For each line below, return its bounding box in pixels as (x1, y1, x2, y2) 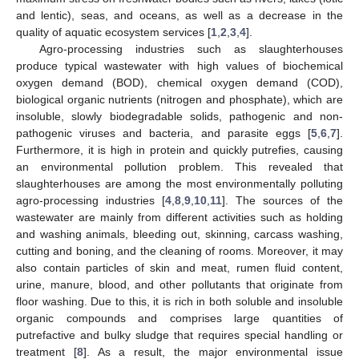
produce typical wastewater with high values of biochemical (16, 58, 343, 72)
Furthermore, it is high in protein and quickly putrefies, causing (16, 143, 343, 156)
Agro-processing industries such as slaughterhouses (38, 42, 343, 55)
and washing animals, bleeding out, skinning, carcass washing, (16, 227, 343, 240)
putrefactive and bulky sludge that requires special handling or (16, 328, 343, 341)
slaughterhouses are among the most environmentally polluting (16, 176, 343, 190)
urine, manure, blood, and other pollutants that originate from (16, 277, 343, 291)
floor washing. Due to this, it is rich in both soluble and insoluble (16, 294, 343, 308)
